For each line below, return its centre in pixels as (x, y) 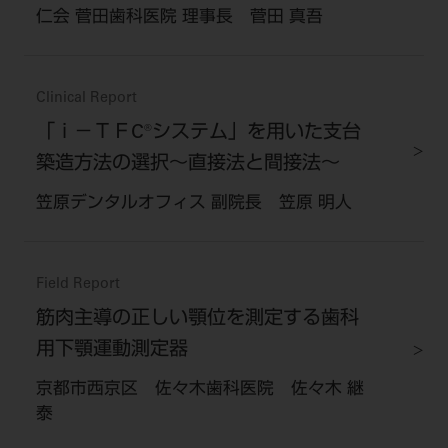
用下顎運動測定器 (111, 350)
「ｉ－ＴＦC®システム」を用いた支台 (198, 133)
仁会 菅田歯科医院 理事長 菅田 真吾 (179, 19)
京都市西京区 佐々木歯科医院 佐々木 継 (199, 390)
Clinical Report (86, 98)
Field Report (77, 284)
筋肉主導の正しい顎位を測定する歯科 (197, 319)
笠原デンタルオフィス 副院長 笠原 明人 (193, 204)
